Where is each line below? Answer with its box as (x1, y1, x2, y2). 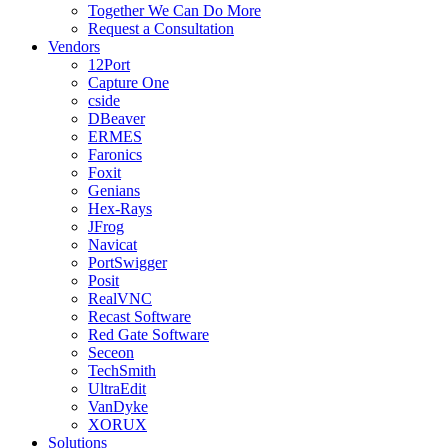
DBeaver (88, 109, 145, 127)
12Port (88, 55, 130, 73)
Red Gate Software (88, 325, 209, 343)
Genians (88, 181, 140, 199)
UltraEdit (88, 379, 146, 397)
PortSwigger (88, 253, 167, 271)
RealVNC (88, 289, 152, 307)
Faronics (88, 145, 142, 163)
